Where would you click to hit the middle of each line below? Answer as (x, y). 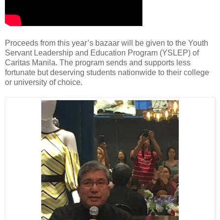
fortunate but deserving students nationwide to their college (107, 72)
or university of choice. (48, 82)
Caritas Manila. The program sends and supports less (98, 62)
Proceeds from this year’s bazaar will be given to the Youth (107, 43)
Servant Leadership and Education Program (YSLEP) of (102, 53)
